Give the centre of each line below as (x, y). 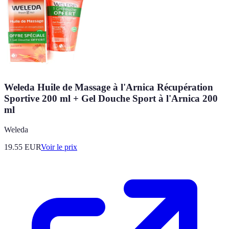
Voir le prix (59, 147)
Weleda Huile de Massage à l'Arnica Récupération (109, 87)
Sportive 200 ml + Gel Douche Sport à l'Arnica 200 (111, 98)
